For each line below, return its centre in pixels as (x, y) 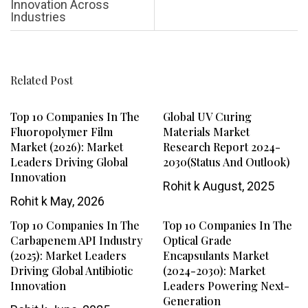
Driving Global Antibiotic (71, 271)
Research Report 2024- (221, 147)
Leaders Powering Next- (226, 286)
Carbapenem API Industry (76, 241)
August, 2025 (237, 186)
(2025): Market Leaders (68, 256)
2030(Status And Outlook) (226, 162)
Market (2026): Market (67, 147)
